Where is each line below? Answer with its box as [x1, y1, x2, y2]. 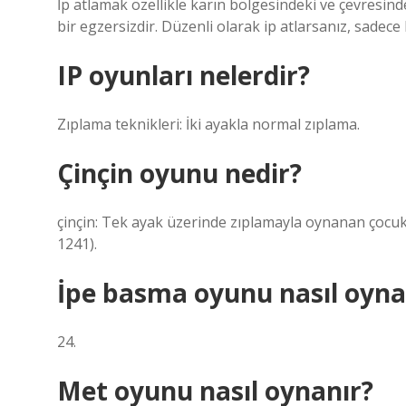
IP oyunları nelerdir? [57, 58, 310, 92]
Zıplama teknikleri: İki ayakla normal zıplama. [57, 114, 360, 134]
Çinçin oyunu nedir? [57, 156, 302, 190]
